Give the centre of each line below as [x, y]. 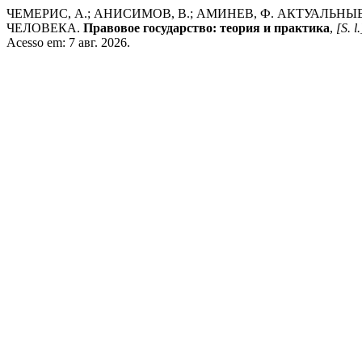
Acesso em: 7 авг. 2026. [68, 42]
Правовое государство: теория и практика [206, 28]
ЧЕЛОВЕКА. [45, 28]
